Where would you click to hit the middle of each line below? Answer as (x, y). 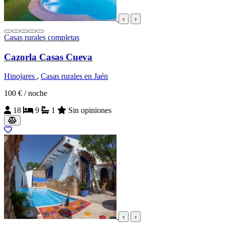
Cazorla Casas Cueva (48, 57)
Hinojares (20, 76)
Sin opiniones (90, 110)
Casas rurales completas (42, 37)
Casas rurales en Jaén (74, 76)
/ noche (36, 93)
